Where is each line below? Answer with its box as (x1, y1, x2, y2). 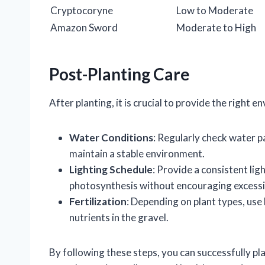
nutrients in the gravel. (69, 211, 169, 224)
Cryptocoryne (50, 4, 113, 17)
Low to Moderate (176, 4, 253, 17)
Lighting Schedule (69, 163, 153, 176)
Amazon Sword (50, 21, 118, 34)
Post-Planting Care (49, 64, 190, 85)
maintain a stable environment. (69, 147, 205, 160)
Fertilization (69, 195, 127, 208)
